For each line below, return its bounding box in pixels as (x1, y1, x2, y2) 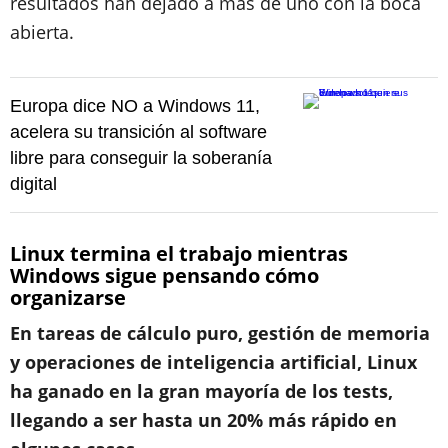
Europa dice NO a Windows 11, (10, 96, 260, 116)
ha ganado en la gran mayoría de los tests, (10, 379, 393, 403)
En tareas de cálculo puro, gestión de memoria (10, 321, 430, 345)
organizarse (10, 284, 126, 311)
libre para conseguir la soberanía (10, 148, 272, 168)
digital (10, 174, 57, 194)
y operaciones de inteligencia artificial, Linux (10, 350, 417, 374)
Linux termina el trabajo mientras (10, 240, 348, 267)
